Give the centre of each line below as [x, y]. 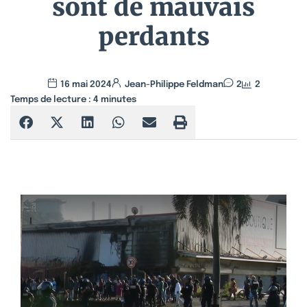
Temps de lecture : [51, 100]
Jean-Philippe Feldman [174, 85]
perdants [153, 37]
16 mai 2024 [86, 85]
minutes [119, 100]
